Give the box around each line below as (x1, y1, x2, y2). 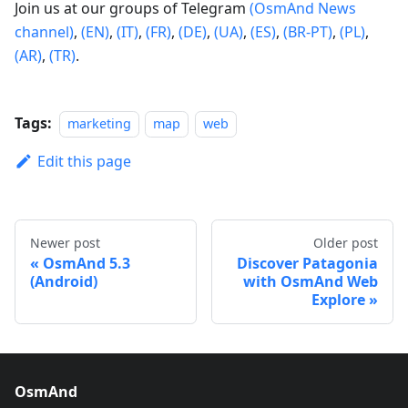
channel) (15, 22, 74, 43)
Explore (311, 290, 365, 311)
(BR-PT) (283, 22, 332, 43)
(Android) (30, 271, 97, 292)
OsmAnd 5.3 (43, 253, 130, 274)
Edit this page (36, 151, 131, 172)
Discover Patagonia (237, 253, 378, 274)
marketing (67, 115, 131, 133)
